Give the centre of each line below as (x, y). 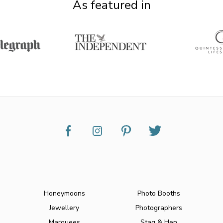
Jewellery (64, 208)
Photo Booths (159, 194)
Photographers (159, 208)
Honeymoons (64, 194)
